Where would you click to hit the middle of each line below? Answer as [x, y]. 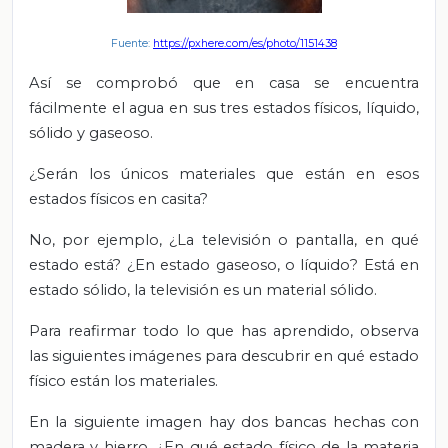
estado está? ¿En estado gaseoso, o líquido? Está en [224, 264]
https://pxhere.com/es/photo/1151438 [245, 43]
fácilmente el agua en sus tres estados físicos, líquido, [224, 107]
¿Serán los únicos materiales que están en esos [224, 173]
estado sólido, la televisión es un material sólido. [203, 289]
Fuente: [132, 43]
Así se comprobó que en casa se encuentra [224, 82]
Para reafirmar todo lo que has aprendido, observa [224, 330]
